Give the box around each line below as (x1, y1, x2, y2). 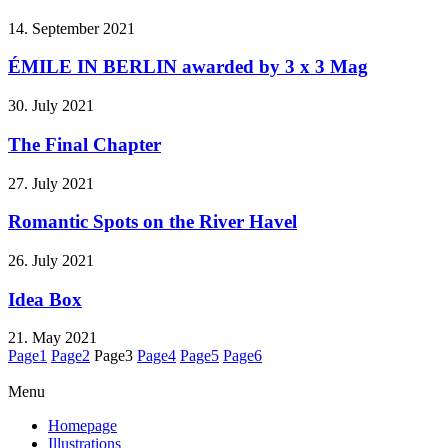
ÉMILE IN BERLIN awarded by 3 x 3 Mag (8, 56, 368, 78)
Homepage (48, 417, 117, 435)
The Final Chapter (8, 133, 161, 155)
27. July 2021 (8, 174, 94, 192)
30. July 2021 (8, 97, 94, 115)
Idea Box (8, 288, 82, 310)
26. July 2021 (8, 252, 94, 269)
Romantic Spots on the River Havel (8, 211, 297, 233)
